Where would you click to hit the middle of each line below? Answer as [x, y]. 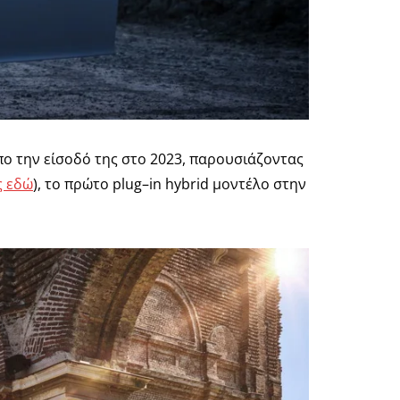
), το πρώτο [73, 184]
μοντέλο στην [258, 184]
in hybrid [179, 184]
